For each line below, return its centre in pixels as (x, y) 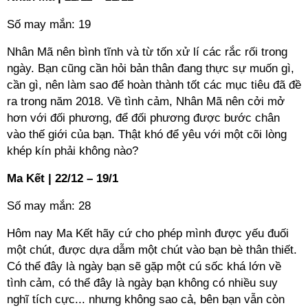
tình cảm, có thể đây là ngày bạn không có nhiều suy (142, 283)
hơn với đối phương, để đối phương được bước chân (143, 118)
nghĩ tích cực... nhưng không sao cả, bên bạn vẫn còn (146, 299)
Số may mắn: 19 (49, 24)
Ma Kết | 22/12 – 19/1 (63, 178)
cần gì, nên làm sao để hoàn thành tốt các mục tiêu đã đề (154, 85)
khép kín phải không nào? (73, 151)
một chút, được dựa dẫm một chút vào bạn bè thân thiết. (152, 250)
